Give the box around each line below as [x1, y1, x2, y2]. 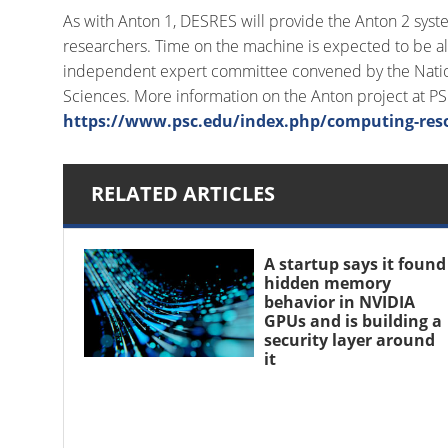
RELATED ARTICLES [91, 180, 275, 207]
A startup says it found [263, 253, 446, 275]
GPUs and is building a [263, 310, 442, 332]
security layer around [263, 329, 435, 351]
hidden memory [263, 272, 391, 294]
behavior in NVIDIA [263, 291, 415, 313]
